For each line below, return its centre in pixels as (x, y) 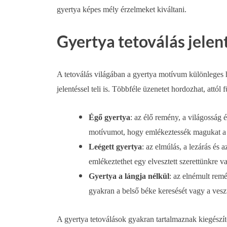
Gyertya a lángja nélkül (129, 176)
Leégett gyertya (115, 146)
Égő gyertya (109, 117)
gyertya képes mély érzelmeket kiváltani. (122, 10)
